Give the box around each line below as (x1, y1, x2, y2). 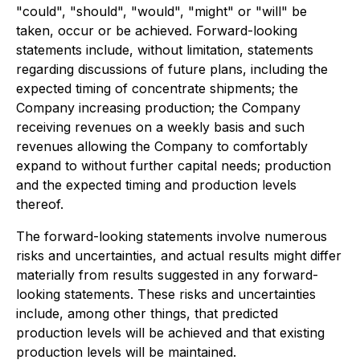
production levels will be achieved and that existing (16, 325, 325, 341)
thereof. (16, 196, 63, 212)
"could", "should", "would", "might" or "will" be (16, 3, 307, 19)
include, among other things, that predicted (16, 305, 278, 321)
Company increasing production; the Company (16, 100, 301, 116)
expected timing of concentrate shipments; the (16, 80, 298, 96)
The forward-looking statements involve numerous (16, 228, 327, 244)
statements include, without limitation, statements (16, 42, 313, 58)
